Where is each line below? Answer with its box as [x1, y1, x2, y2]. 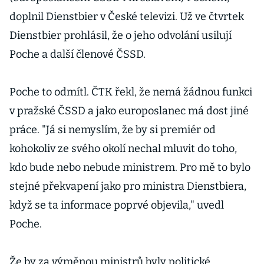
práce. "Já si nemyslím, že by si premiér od [9, 123, 216, 136]
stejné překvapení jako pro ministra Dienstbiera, [9, 180, 246, 193]
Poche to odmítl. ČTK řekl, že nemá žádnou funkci [9, 85, 252, 98]
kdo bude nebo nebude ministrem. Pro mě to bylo [9, 161, 250, 174]
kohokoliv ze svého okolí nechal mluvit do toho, [9, 142, 237, 155]
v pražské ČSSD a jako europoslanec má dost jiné [9, 104, 249, 117]
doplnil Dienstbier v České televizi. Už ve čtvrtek [9, 10, 244, 23]
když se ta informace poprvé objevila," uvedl [9, 199, 224, 212]
